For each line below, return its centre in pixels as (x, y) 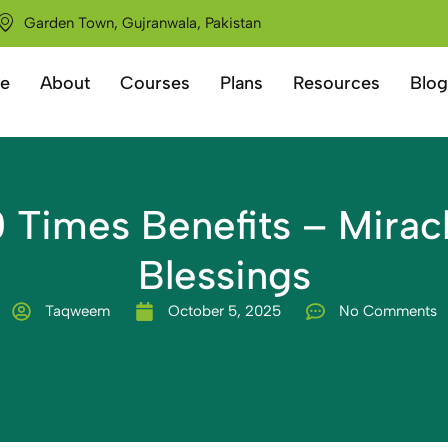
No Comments (387, 311)
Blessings (224, 275)
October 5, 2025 (224, 311)
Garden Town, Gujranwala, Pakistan (142, 23)
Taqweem (77, 311)
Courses (154, 83)
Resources (336, 83)
